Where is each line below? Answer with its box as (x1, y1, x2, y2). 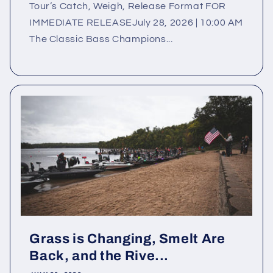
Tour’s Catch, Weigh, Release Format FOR (29, 1, 226, 12)
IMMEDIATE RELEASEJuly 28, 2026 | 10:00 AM (29, 18, 244, 28)
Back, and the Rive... (29, 249, 169, 264)
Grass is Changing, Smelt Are (29, 232, 225, 247)
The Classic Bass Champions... (29, 34, 173, 44)
